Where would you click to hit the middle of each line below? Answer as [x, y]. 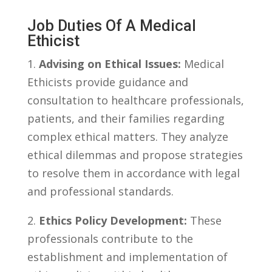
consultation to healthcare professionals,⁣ [135, 100]
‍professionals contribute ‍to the [110, 239]
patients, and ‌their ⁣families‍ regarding [126, 119]
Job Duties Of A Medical [111, 26]
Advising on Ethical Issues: [110, 64]
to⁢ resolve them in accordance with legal [133, 173]
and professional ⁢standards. [100, 192]
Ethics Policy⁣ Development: [113, 221]
